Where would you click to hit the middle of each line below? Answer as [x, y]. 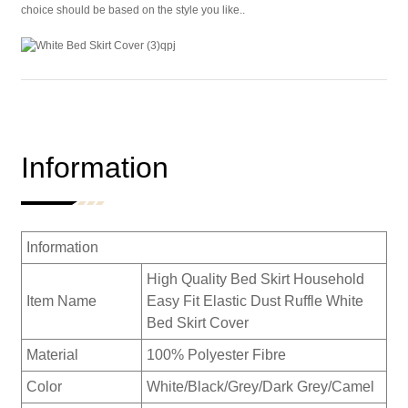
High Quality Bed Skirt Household [255, 280]
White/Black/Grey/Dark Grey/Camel [260, 387]
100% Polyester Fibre [216, 355]
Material [52, 355]
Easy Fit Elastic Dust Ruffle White [255, 301]
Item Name [61, 301]
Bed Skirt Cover [197, 323]
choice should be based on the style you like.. [133, 10]
